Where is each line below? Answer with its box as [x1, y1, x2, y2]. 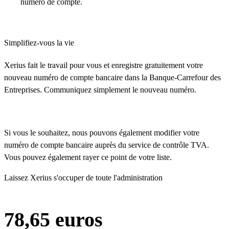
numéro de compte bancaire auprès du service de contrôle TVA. [4, 141, 209, 149]
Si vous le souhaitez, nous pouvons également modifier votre [4, 128, 199, 137]
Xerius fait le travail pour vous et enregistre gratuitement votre [4, 61, 203, 70]
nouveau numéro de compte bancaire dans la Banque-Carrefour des [4, 73, 221, 82]
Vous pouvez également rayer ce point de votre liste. [4, 153, 172, 162]
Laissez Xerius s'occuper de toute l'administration [4, 173, 163, 182]
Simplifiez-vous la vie [4, 38, 74, 47]
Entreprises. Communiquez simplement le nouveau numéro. [4, 85, 196, 94]
